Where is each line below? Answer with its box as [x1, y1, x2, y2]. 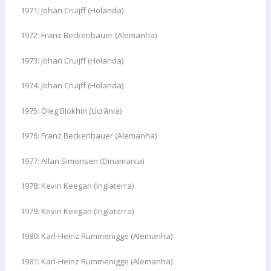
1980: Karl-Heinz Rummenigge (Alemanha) [21, 230, 172, 242]
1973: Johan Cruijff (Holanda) [21, 54, 123, 66]
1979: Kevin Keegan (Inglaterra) [21, 205, 134, 217]
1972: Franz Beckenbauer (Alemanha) [21, 30, 157, 41]
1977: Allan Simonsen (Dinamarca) [21, 155, 144, 166]
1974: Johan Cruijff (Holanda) [21, 80, 123, 91]
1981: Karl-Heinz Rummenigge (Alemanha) [21, 255, 172, 267]
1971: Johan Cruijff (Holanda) [21, 4, 123, 16]
